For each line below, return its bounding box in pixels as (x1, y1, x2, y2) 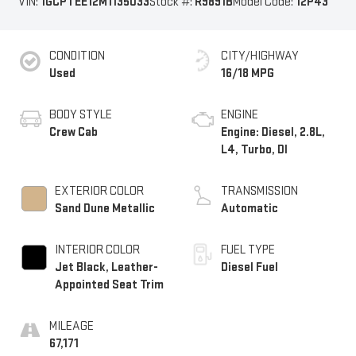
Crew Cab (48, 125, 98, 141)
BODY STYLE (48, 107, 112, 123)
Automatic (221, 201, 278, 217)
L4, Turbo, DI (221, 142, 288, 158)
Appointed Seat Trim (54, 277, 164, 293)
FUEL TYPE (221, 242, 275, 258)
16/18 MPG (221, 66, 274, 82)
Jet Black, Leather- (54, 260, 158, 276)
